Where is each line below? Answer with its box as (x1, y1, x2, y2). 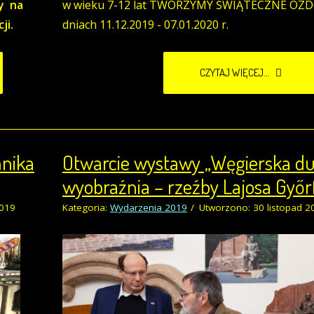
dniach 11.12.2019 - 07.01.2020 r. (62, 16, 228, 32)
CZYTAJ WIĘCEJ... (200, 65, 272, 79)
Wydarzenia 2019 (110, 200, 187, 214)
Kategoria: (62, 200, 110, 214)
